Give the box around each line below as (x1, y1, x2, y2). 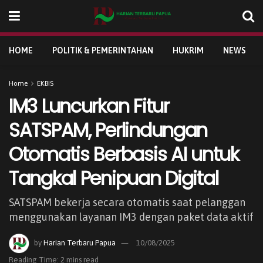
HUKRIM (173, 46, 204, 55)
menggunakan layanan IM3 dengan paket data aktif (9, 210, 254, 223)
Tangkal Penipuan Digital (9, 165, 218, 191)
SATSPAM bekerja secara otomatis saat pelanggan (9, 195, 245, 208)
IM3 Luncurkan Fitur (9, 93, 169, 119)
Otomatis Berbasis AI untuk (9, 141, 239, 167)
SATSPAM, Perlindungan (9, 117, 208, 143)
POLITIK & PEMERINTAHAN (52, 46, 153, 55)
